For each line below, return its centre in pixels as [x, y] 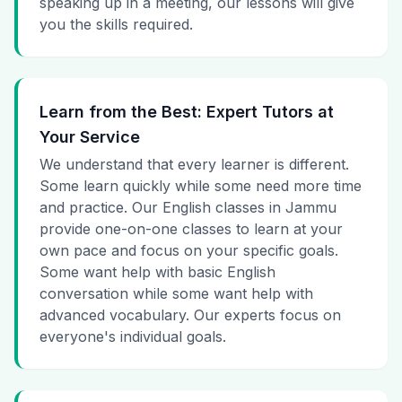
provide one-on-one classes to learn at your [191, 229]
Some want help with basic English [157, 272]
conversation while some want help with [176, 294]
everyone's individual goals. [133, 337]
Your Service [90, 137]
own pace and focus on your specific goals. [189, 251]
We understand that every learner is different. [194, 165]
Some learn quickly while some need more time [201, 186]
